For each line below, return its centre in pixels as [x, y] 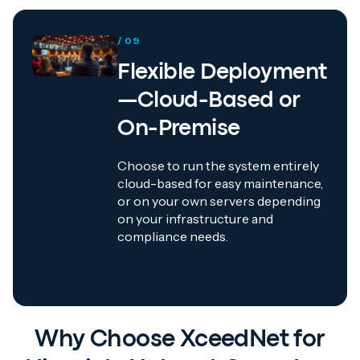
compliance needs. [173, 237]
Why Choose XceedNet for [180, 340]
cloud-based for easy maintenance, [221, 184]
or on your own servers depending [219, 201]
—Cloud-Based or [209, 102]
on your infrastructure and [196, 219]
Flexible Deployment [222, 74]
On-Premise [179, 130]
